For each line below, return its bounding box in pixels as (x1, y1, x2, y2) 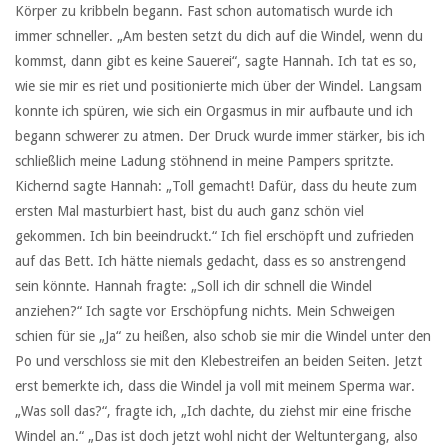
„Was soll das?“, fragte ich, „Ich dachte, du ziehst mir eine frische (15, 402, 411, 419)
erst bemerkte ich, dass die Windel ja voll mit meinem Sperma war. (15, 377, 415, 394)
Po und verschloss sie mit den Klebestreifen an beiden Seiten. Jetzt (15, 352, 422, 369)
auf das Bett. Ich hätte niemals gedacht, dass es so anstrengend (15, 252, 406, 269)
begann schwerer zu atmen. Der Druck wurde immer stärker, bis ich (15, 127, 425, 144)
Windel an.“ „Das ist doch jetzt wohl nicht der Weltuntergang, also (15, 427, 418, 444)
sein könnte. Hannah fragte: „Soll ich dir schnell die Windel (15, 277, 372, 294)
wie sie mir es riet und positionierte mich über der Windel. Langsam (15, 77, 422, 94)
